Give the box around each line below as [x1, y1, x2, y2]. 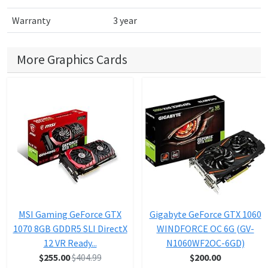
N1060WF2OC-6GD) [166, 237, 245, 249]
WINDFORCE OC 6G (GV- [156, 223, 254, 234]
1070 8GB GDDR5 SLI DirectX [13, 223, 127, 234]
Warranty [12, 14, 50, 26]
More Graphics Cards [17, 51, 127, 68]
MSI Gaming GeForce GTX [19, 208, 121, 220]
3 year [113, 14, 137, 26]
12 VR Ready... [43, 237, 97, 249]
